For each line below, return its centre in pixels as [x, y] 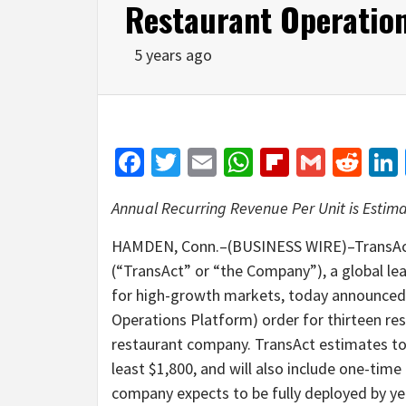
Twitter [224, 162]
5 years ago [173, 54]
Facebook [202, 162]
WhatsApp [315, 162]
